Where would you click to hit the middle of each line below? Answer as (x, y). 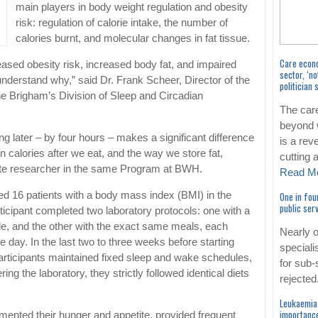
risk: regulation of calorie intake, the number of (122, 23)
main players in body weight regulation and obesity (132, 7)
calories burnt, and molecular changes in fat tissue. (134, 39)
